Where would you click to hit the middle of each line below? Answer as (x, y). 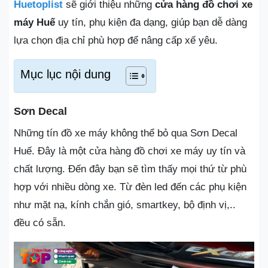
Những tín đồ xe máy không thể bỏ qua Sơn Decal (126, 133)
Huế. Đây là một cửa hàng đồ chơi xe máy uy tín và (130, 151)
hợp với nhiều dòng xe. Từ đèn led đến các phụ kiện (130, 187)
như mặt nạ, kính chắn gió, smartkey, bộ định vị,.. (125, 205)
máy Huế (34, 22)
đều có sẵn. (40, 223)
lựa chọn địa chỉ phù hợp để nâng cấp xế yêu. (116, 40)
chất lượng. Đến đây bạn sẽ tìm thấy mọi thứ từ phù (130, 169)
